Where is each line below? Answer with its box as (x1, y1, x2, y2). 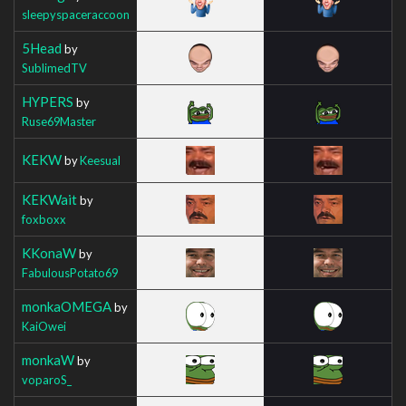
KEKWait (22, 190, 77, 208)
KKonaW (22, 244, 76, 261)
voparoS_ (22, 372, 72, 387)
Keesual (80, 152, 121, 168)
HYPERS (22, 92, 73, 110)
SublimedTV (22, 60, 87, 75)
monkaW (22, 351, 74, 368)
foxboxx (22, 211, 66, 227)
